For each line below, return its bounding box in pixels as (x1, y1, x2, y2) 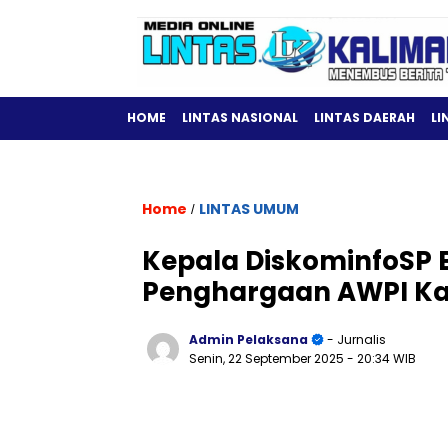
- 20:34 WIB (347, 350, 416, 367)
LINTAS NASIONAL (182, 109, 298, 126)
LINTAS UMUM (199, 199, 299, 219)
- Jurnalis (324, 331, 386, 348)
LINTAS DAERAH (314, 109, 415, 126)
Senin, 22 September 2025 (189, 350, 347, 367)
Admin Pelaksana (189, 331, 308, 348)
